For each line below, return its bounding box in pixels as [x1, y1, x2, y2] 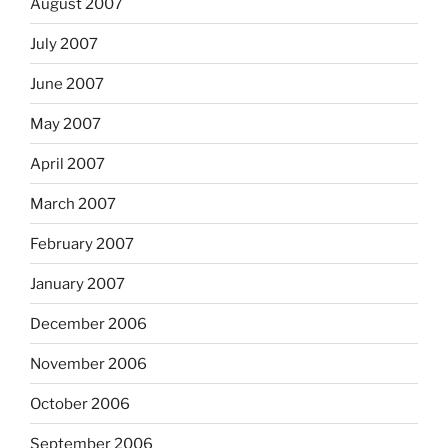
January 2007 [30, 274, 125, 293]
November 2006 [30, 354, 147, 373]
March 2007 [30, 194, 116, 213]
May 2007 [30, 114, 101, 133]
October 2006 [30, 394, 130, 413]
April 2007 [30, 154, 105, 173]
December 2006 [30, 314, 147, 333]
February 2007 [30, 234, 134, 253]
